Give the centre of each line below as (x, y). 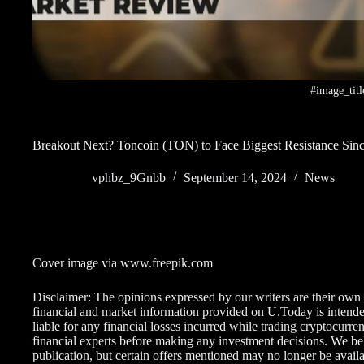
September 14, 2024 (235, 177)
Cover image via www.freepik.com (123, 262)
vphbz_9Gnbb (129, 177)
